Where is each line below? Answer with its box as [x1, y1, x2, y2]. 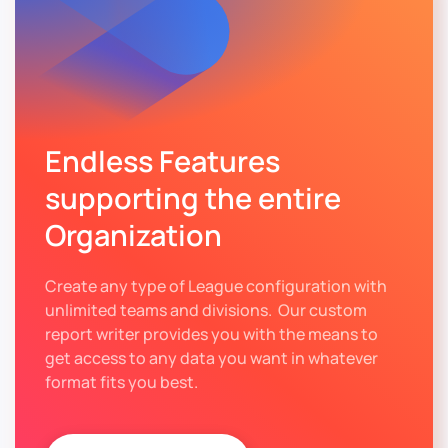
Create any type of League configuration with [45, 274, 387, 297]
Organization [45, 214, 222, 255]
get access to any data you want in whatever [45, 346, 378, 369]
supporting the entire [45, 177, 341, 218]
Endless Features [45, 140, 280, 181]
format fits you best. [45, 370, 204, 393]
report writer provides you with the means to [45, 322, 378, 345]
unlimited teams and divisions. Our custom [45, 298, 367, 321]
